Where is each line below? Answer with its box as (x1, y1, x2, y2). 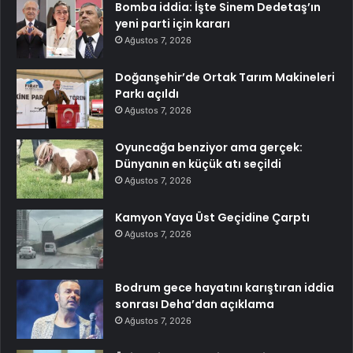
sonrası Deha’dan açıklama (115, 295, 274, 312)
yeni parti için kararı (115, 15, 230, 32)
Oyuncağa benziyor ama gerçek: (115, 139, 303, 155)
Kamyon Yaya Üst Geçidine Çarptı (115, 209, 310, 225)
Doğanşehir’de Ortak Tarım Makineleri (115, 69, 335, 85)
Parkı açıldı (115, 85, 179, 102)
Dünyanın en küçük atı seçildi (115, 155, 281, 172)
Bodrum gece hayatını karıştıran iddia (115, 279, 334, 295)
